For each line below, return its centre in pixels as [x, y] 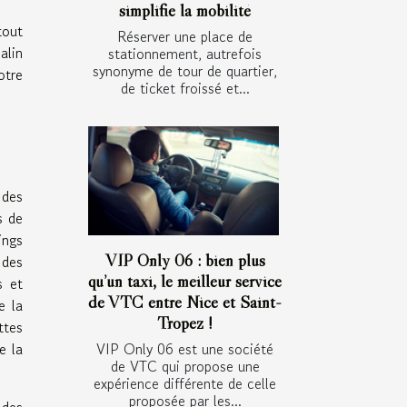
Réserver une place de [185, 36]
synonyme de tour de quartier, [185, 70]
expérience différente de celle [185, 384]
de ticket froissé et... [185, 88]
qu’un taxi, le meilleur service [185, 281]
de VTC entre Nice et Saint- [185, 302]
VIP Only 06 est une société [185, 349]
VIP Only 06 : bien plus [185, 260]
